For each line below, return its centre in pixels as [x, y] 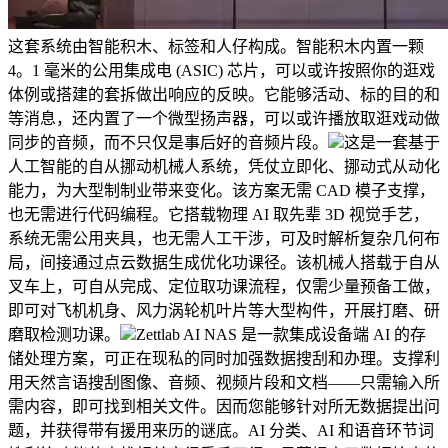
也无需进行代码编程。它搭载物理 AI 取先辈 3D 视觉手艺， [218, 215]
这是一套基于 [392, 143]
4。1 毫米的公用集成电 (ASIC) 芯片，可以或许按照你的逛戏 [221, 71]
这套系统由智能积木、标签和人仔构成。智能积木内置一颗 [216, 47]
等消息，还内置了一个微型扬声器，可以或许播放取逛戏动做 [224, 119]
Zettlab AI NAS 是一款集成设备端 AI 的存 [281, 335]
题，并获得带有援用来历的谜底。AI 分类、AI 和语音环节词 [221, 431]
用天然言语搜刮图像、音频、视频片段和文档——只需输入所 [224, 383]
